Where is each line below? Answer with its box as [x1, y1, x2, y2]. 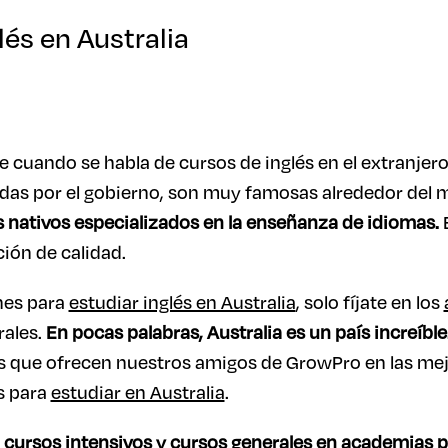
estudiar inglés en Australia [68, 289, 296, 316]
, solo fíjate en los [295, 289, 444, 316]
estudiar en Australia [50, 379, 225, 406]
